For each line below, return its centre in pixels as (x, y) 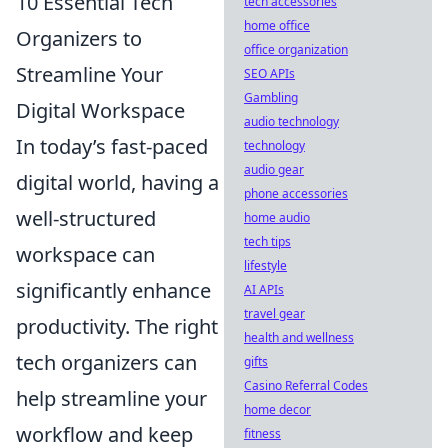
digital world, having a (117, 182)
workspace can (85, 254)
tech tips (267, 241)
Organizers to (79, 38)
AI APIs (264, 289)
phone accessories (296, 193)
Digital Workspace (100, 110)
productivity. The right (117, 326)
